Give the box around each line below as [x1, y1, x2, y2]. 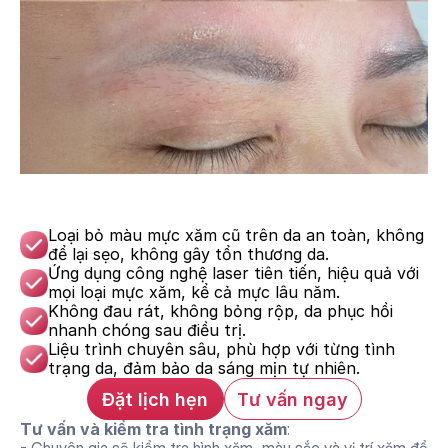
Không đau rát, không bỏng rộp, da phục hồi [48, 301, 393, 321]
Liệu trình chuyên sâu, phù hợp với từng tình [48, 339, 395, 359]
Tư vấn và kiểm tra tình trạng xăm [20, 419, 287, 439]
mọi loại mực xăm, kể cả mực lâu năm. [48, 282, 340, 302]
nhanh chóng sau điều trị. [48, 320, 246, 340]
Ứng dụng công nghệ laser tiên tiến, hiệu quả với [48, 263, 419, 283]
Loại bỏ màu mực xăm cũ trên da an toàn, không [48, 225, 424, 245]
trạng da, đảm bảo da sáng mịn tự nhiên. [48, 358, 360, 378]
